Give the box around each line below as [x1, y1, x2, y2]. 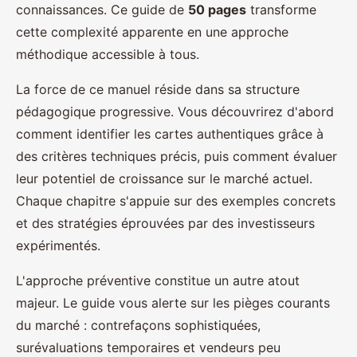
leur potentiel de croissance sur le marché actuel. [16, 171, 312, 187]
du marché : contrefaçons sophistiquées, [16, 317, 261, 334]
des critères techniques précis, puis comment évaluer [16, 148, 337, 165]
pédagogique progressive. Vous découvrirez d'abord [16, 104, 334, 120]
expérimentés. [16, 237, 100, 254]
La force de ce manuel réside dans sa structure [16, 81, 300, 98]
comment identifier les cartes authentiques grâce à [16, 126, 324, 143]
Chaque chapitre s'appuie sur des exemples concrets [16, 193, 335, 210]
